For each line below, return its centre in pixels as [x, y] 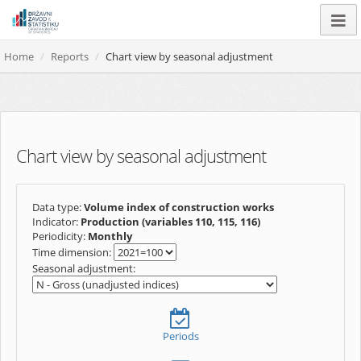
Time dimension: [73, 252]
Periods [180, 336]
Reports [70, 56]
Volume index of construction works [179, 207]
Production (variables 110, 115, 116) [170, 222]
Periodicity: [60, 236]
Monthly [110, 236]
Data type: [58, 207]
